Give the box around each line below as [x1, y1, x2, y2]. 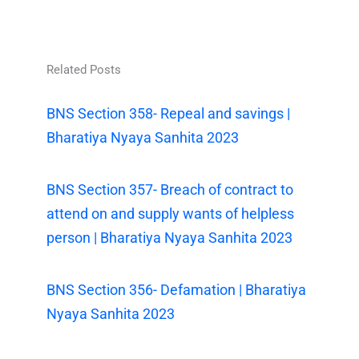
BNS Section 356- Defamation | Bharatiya [46, 280, 307, 298]
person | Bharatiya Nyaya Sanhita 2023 [46, 228, 293, 246]
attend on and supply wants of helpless [46, 204, 295, 222]
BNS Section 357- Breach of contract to [46, 180, 294, 198]
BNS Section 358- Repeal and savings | [46, 104, 291, 122]
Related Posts [46, 62, 122, 77]
